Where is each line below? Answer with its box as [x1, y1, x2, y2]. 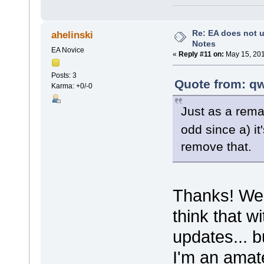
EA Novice [51, 45, 84, 54]
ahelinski [51, 29, 94, 41]
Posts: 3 [51, 71, 77, 80]
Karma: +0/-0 [51, 82, 93, 91]
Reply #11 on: [179, 50, 224, 59]
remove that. [181, 139, 252, 153]
